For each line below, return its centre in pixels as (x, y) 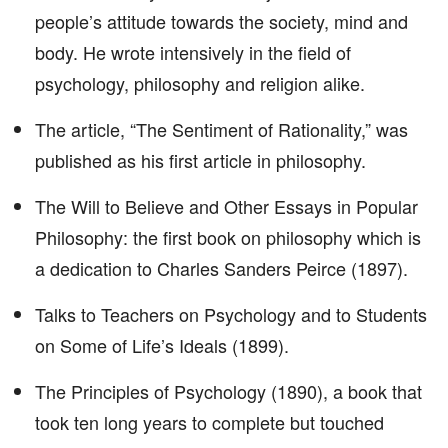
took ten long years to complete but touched (209, 422)
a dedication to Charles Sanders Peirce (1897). (221, 268)
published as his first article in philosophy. (200, 160)
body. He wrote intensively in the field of (193, 52)
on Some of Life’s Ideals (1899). (162, 345)
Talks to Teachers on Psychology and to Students (231, 314)
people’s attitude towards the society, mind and (221, 21)
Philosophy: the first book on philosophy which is (228, 237)
